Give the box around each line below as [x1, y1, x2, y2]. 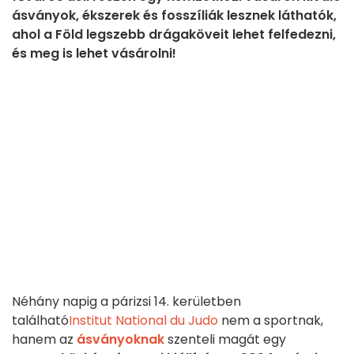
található [12, 311, 69, 330]
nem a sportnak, [218, 311, 323, 330]
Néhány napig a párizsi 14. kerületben [12, 292, 241, 311]
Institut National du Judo [69, 311, 218, 330]
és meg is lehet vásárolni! [12, 44, 176, 63]
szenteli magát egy [164, 330, 286, 349]
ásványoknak [77, 330, 164, 349]
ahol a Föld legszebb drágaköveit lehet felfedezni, [12, 25, 336, 44]
